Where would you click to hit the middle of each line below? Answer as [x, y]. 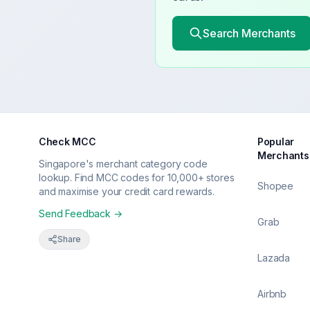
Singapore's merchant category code [123, 164]
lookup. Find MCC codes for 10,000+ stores [137, 177]
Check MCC [67, 142]
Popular [276, 142]
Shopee [276, 186]
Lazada [274, 258]
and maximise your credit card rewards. [127, 191]
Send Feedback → [81, 213]
